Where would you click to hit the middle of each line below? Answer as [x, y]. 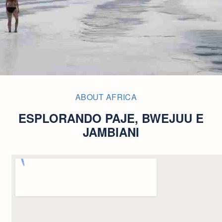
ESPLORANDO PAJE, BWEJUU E [111, 118]
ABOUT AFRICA [106, 97]
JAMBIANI [111, 132]
